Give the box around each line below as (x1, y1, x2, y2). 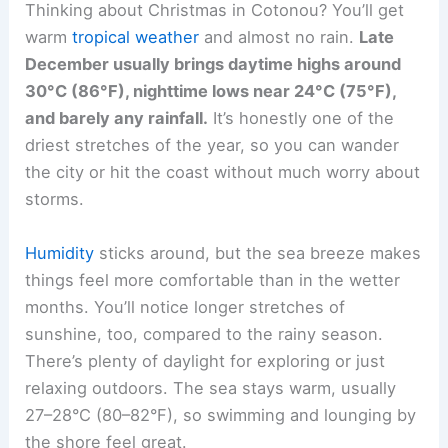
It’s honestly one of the (208, 108, 395, 129)
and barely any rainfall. (25, 108, 209, 129)
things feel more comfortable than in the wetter (25, 269, 401, 290)
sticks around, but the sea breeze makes (94, 242, 422, 263)
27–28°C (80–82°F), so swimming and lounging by (25, 404, 417, 425)
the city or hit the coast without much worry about (25, 162, 421, 183)
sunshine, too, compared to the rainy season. (25, 323, 384, 344)
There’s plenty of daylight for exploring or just (25, 350, 386, 371)
